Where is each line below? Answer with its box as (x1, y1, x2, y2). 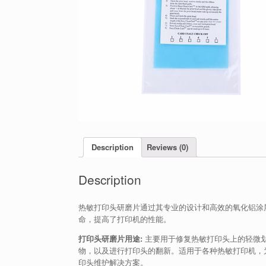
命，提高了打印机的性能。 (78, 213, 171, 225)
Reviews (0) (147, 141, 188, 153)
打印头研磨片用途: (78, 233, 142, 245)
